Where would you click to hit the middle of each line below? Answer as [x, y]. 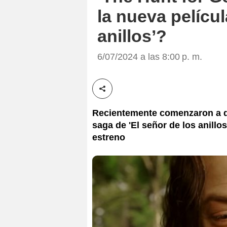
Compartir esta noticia [141, 94]
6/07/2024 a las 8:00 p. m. [150, 56]
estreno [109, 137]
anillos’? [132, 36]
